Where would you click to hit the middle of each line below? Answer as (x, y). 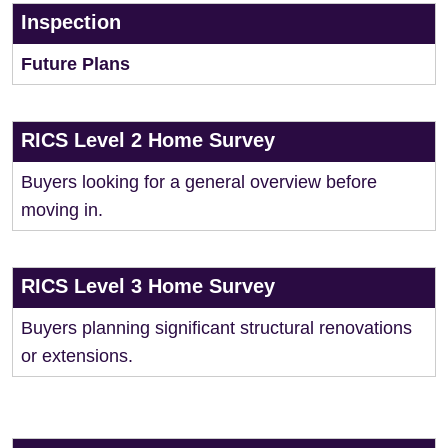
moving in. (62, 210)
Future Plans (75, 64)
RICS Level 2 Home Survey (148, 140)
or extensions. (77, 356)
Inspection (71, 22)
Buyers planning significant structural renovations (216, 328)
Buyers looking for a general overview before (199, 182)
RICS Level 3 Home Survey (148, 286)
